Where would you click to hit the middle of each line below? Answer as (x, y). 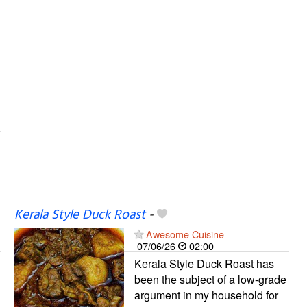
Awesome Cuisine (185, 234)
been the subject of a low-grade (210, 279)
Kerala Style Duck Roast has (204, 263)
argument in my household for (206, 295)
